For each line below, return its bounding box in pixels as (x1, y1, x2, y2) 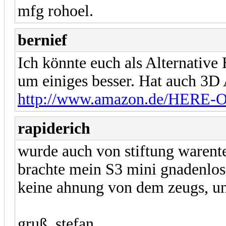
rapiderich (18, 119, 90, 137)
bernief (18, 31, 67, 49)
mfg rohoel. (18, 2, 93, 20)
